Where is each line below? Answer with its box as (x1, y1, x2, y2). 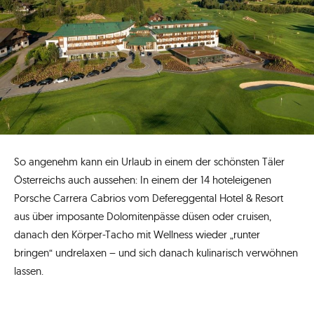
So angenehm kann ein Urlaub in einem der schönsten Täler (14, 154, 285, 168)
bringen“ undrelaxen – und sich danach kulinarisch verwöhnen (14, 245, 298, 259)
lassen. (14, 264, 43, 278)
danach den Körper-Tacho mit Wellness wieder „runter (14, 227, 260, 241)
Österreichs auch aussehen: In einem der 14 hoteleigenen (14, 172, 271, 186)
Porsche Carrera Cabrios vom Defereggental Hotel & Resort (14, 191, 283, 205)
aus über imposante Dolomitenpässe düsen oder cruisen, (14, 209, 271, 223)
